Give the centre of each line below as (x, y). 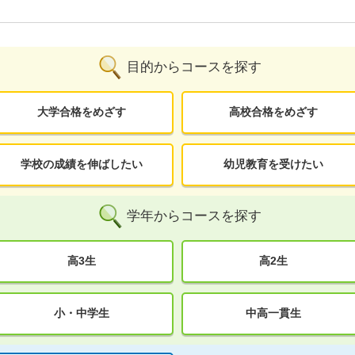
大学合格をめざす (81, 112)
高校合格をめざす (274, 112)
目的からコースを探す (194, 67)
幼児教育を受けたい (274, 164)
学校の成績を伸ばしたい (81, 164)
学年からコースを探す (194, 216)
